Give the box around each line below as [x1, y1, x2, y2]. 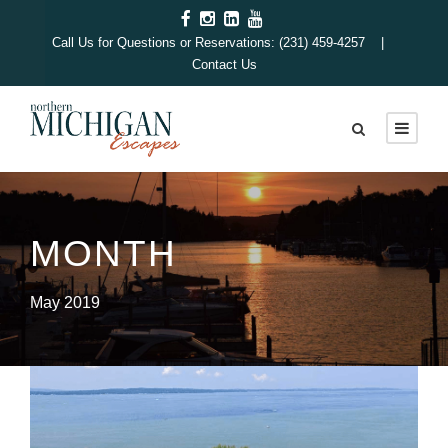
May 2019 [30, 294, 100, 312]
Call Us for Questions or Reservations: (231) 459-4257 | [52, 35, 396, 50]
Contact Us [191, 57, 257, 72]
